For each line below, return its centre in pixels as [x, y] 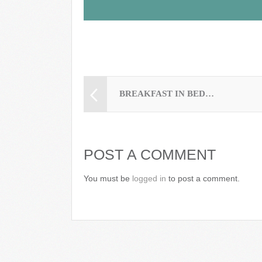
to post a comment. [203, 178]
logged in [149, 178]
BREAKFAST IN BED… [167, 94]
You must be [108, 178]
